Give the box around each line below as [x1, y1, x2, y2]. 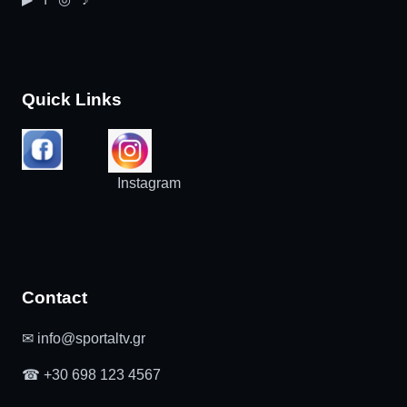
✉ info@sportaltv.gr [22, 330, 145, 346]
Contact [22, 287, 87, 307]
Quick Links [22, 89, 122, 109]
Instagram [117, 175, 181, 192]
